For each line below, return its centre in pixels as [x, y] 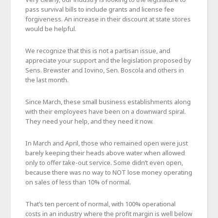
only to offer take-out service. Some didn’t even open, [104, 162]
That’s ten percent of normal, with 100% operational [101, 204]
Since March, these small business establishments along [108, 101]
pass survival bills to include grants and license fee [100, 9]
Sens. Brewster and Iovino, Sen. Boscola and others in [105, 70]
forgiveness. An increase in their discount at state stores [108, 19]
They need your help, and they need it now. [90, 121]
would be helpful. [51, 28]
